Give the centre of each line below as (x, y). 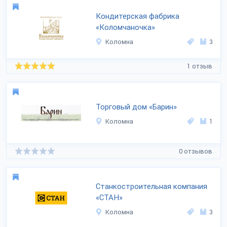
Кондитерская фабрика (138, 16)
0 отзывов (196, 151)
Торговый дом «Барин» (136, 107)
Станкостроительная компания (152, 186)
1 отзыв (200, 66)
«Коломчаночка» (125, 27)
